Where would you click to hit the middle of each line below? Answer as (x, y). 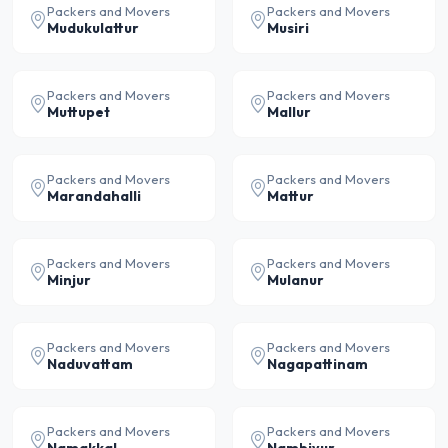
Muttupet (78, 112)
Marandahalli (94, 196)
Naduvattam (90, 364)
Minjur (69, 280)
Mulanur (295, 280)
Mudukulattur (93, 28)
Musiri (288, 28)
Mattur (290, 196)
